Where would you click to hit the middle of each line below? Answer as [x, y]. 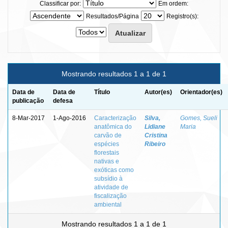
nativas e [107, 161]
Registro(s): [182, 16]
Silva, [152, 118]
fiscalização [110, 196]
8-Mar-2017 [28, 118]
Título [102, 92]
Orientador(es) [201, 92]
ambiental [108, 204]
